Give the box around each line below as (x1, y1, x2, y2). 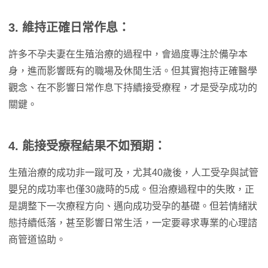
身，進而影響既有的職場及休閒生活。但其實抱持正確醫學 (8, 66, 257, 76)
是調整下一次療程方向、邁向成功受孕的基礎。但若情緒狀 (8, 201, 257, 211)
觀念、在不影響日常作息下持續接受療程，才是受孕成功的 (8, 83, 257, 93)
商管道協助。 (8, 234, 66, 245)
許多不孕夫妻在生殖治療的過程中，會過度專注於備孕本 (8, 49, 248, 59)
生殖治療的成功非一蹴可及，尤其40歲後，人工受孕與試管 (8, 167, 258, 178)
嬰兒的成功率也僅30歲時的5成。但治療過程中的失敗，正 (8, 184, 254, 194)
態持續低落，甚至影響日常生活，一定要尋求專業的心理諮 (8, 218, 257, 228)
